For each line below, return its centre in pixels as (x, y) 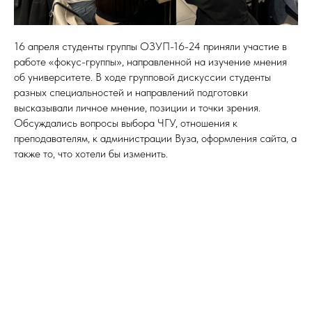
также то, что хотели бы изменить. (91, 153)
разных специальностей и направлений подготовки (131, 92)
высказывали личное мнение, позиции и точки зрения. (137, 107)
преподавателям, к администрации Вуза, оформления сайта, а (155, 138)
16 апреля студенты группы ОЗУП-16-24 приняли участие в (150, 46)
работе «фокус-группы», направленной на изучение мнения (150, 61)
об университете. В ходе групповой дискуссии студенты (142, 77)
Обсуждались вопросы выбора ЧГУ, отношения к (126, 123)
